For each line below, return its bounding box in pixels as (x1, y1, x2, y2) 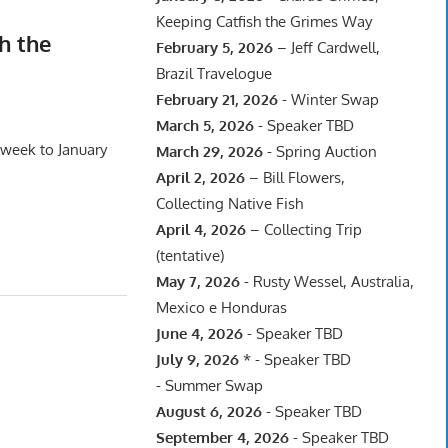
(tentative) (155, 245, 224, 265)
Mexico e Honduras (155, 297, 287, 317)
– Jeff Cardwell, (272, 37, 380, 57)
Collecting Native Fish (155, 193, 303, 213)
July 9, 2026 (155, 349, 239, 369)
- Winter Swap (277, 89, 379, 109)
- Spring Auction (262, 141, 377, 161)
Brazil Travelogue (155, 63, 272, 83)
